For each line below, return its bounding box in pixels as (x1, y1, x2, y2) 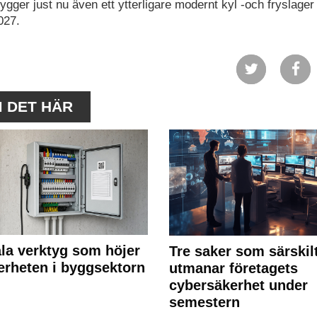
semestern (168, 294, 240, 311)
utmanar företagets (168, 260, 298, 277)
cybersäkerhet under (168, 277, 308, 294)
